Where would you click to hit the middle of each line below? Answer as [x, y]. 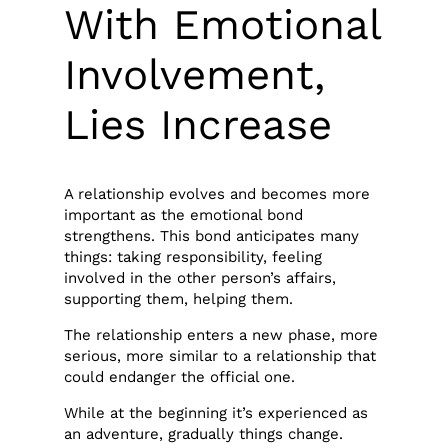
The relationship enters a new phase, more [221, 334]
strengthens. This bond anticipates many [212, 236]
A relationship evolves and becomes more [217, 194]
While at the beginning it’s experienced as [216, 412]
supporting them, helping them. [179, 299]
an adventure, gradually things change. [204, 433]
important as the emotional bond [184, 215]
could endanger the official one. [180, 376]
